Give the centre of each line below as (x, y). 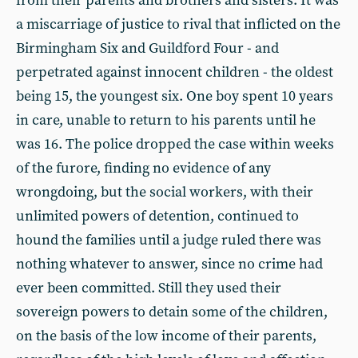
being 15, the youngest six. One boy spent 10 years (175, 96)
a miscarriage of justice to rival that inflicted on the (178, 24)
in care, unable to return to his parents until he (166, 120)
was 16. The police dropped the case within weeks (175, 144)
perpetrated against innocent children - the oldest (175, 72)
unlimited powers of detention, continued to (157, 216)
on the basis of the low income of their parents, (166, 336)
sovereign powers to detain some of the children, (172, 312)
